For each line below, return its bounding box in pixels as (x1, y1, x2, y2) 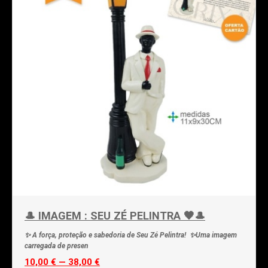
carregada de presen (25, 241, 89, 250)
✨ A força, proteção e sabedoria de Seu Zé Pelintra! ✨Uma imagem (25, 230, 237, 239)
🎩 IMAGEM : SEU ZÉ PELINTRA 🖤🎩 (25, 209, 205, 222)
